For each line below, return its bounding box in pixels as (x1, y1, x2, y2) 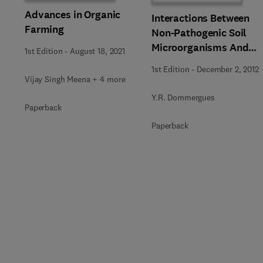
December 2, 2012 (197, 64, 259, 75)
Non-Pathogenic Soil (151, 26, 247, 40)
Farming (25, 22, 65, 36)
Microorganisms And (151, 41, 249, 55)
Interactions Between (151, 11, 250, 25)
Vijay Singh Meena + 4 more (25, 74, 126, 85)
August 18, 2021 (70, 46, 125, 56)
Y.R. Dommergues (151, 92, 215, 103)
